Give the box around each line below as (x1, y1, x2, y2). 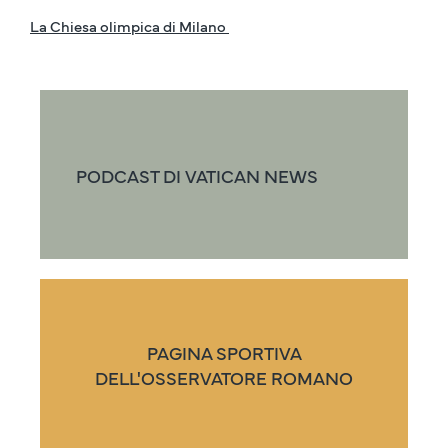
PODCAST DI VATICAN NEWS (76, 163, 318, 189)
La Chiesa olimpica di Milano (30, 15, 229, 37)
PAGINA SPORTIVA (146, 339, 302, 365)
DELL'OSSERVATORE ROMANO (95, 364, 353, 390)
